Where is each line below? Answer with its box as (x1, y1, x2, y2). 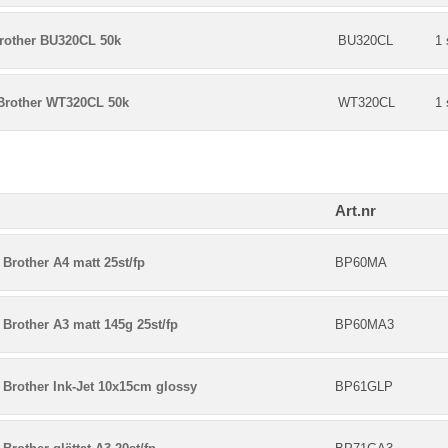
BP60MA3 (335, 317, 394, 332)
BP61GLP (335, 379, 393, 394)
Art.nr (335, 202, 376, 219)
